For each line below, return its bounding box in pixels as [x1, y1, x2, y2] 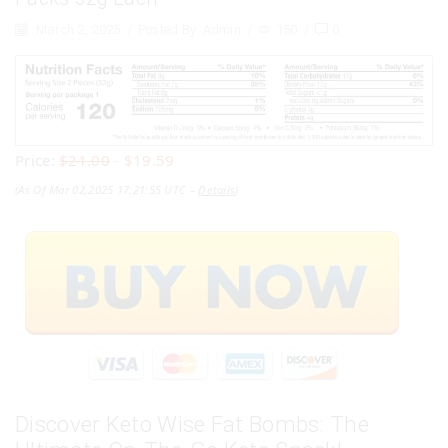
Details [198, 182, 236, 198]
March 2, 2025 [32, 22, 121, 38]
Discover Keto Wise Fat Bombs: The [15, 411, 369, 438]
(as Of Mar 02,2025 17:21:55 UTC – [15, 182, 199, 198]
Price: [15, 150, 60, 171]
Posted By [137, 22, 197, 38]
